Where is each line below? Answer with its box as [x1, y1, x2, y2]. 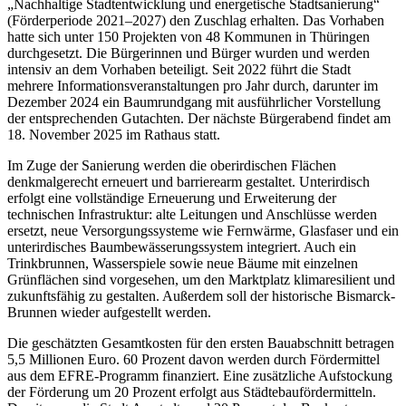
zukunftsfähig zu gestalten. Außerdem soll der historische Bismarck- [7, 287, 395, 304]
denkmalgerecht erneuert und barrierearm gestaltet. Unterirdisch [7, 173, 370, 189]
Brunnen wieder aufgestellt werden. [7, 304, 211, 320]
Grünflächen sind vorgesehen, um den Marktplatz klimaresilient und [7, 271, 395, 287]
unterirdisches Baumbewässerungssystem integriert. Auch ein [7, 238, 356, 255]
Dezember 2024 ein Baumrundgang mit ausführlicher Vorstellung [7, 93, 381, 110]
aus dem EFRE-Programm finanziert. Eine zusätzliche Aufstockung [7, 367, 392, 383]
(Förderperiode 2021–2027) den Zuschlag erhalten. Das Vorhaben [7, 12, 384, 28]
